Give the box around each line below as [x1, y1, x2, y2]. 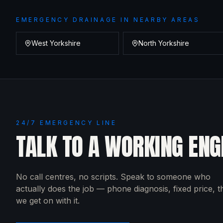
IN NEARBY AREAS [117, 16, 200, 23]
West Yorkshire [31, 39, 81, 47]
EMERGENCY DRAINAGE [16, 16, 117, 23]
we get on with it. [16, 196, 80, 206]
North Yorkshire [138, 39, 189, 47]
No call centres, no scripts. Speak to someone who [16, 172, 211, 182]
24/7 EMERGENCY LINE [16, 119, 117, 126]
